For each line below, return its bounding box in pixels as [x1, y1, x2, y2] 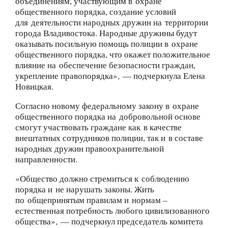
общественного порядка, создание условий [15, 6, 176, 18]
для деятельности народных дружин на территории [15, 16, 208, 28]
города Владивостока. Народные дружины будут [15, 27, 197, 39]
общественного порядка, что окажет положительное [15, 48, 210, 61]
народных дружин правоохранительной [15, 142, 164, 155]
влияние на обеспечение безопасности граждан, [15, 59, 195, 71]
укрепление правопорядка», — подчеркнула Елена [15, 70, 205, 82]
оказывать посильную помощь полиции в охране [15, 38, 198, 50]
